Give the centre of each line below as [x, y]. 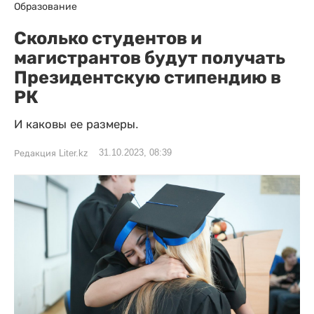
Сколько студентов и [108, 38]
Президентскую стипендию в [148, 77]
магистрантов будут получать [150, 57]
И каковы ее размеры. [76, 124]
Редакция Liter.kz [51, 153]
